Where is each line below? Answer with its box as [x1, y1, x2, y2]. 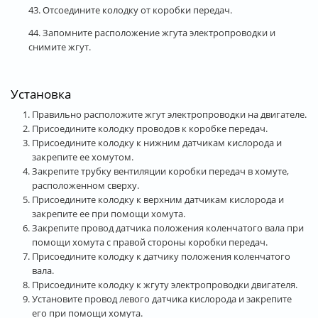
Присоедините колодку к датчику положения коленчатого [32, 249, 290, 263]
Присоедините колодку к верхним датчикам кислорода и [32, 192, 284, 206]
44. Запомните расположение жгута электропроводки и [28, 26, 275, 39]
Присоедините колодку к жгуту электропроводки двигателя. [32, 278, 297, 291]
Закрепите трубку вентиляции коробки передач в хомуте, [32, 164, 289, 177]
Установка [11, 85, 71, 102]
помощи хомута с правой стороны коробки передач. [32, 235, 268, 248]
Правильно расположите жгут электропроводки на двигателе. [32, 107, 307, 121]
